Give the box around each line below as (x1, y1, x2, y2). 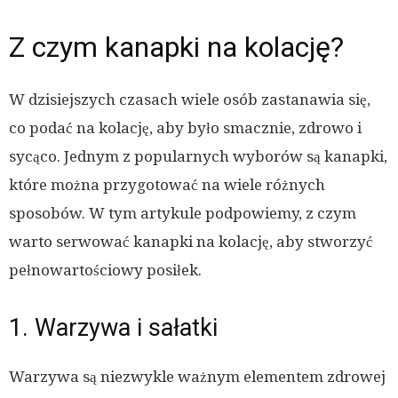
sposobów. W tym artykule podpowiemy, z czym (9, 204, 356, 223)
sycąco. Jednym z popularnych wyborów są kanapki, (9, 147, 387, 166)
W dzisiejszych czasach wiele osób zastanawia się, (9, 91, 370, 109)
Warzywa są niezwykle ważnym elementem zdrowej (9, 368, 386, 386)
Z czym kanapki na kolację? (9, 30, 344, 65)
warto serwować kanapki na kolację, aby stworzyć (9, 233, 373, 251)
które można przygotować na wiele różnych (9, 176, 325, 195)
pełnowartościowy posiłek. (9, 261, 202, 280)
